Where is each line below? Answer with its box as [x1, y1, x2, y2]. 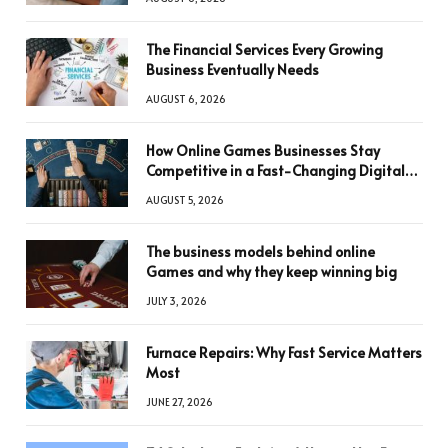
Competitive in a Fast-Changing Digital [146, 161, 405, 181]
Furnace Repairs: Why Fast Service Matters [146, 343, 422, 363]
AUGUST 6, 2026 [146, 92, 226, 107]
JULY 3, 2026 [146, 294, 207, 309]
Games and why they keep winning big [146, 262, 397, 282]
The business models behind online [146, 242, 375, 262]
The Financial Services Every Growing [146, 40, 383, 60]
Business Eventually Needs [146, 60, 319, 80]
